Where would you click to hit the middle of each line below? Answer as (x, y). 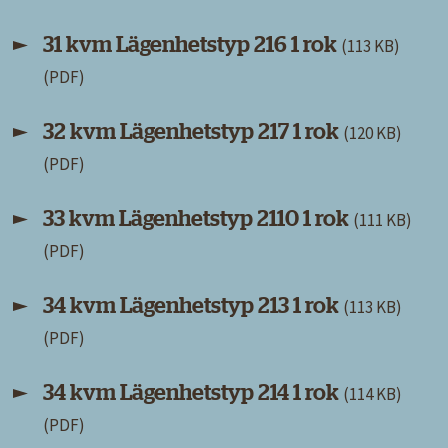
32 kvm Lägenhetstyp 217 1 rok (193, 131)
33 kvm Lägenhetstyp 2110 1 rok (198, 218)
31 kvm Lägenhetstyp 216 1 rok (192, 44)
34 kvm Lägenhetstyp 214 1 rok (193, 392)
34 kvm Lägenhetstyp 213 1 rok (193, 305)
